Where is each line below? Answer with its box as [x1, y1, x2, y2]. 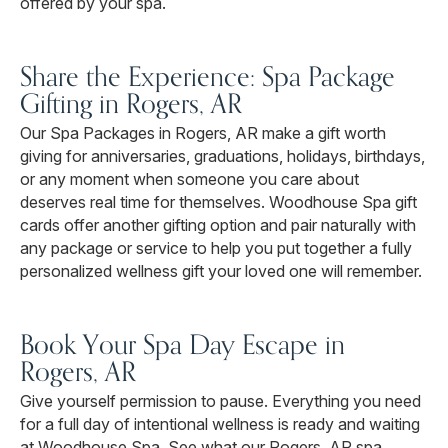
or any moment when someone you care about [20, 169, 359, 190]
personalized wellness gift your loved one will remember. [20, 261, 422, 282]
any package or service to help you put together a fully [20, 238, 412, 259]
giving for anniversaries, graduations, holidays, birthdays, [20, 146, 425, 167]
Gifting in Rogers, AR [20, 86, 242, 121]
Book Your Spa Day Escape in [20, 327, 345, 362]
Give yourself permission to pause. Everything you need [20, 391, 421, 412]
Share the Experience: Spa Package [20, 59, 395, 94]
